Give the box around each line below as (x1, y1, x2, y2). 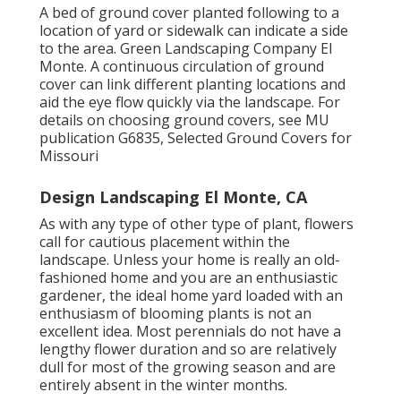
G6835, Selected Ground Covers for (118, 127, 352, 148)
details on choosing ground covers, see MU (39, 109, 329, 130)
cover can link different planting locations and (39, 73, 346, 94)
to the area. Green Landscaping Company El (39, 38, 332, 58)
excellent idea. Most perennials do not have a (39, 320, 341, 341)
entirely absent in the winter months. (39, 374, 287, 395)
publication (39, 127, 118, 148)
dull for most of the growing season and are (39, 356, 336, 377)
